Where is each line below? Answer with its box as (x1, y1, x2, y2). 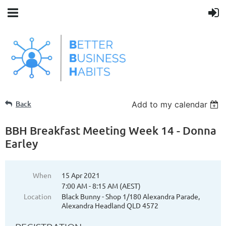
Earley (5, 137, 38, 151)
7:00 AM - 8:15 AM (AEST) (62, 181, 141, 191)
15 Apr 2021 (62, 171, 100, 180)
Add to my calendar (132, 99, 208, 110)
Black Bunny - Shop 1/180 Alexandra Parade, (62, 192, 200, 201)
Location (24, 192, 51, 201)
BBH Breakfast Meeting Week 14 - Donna (5, 124, 216, 138)
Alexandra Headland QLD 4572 (62, 201, 158, 210)
